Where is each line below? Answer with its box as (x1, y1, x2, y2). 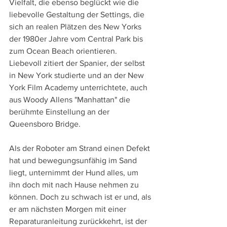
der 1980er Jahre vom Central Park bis (9, 34, 145, 43)
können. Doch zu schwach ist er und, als (9, 192, 153, 201)
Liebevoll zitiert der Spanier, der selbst (9, 58, 147, 67)
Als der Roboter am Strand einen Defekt (9, 143, 152, 153)
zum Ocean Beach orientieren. (9, 46, 119, 55)
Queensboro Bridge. (9, 119, 81, 128)
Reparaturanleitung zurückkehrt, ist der (9, 216, 149, 225)
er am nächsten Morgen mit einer (9, 204, 128, 213)
